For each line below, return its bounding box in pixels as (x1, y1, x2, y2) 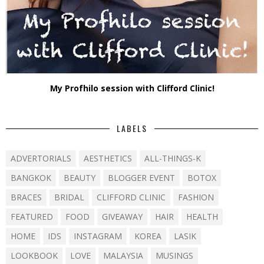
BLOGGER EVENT (108, 172, 175, 184)
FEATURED (11, 211, 53, 223)
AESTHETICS (84, 153, 132, 164)
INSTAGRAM (74, 230, 122, 242)
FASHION (178, 192, 214, 203)
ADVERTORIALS (11, 153, 71, 164)
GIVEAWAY (102, 211, 143, 223)
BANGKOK (11, 172, 51, 184)
